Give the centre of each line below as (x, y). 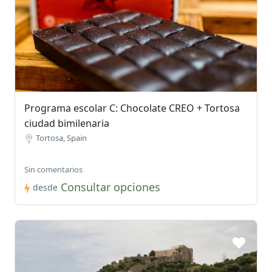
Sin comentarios (53, 170)
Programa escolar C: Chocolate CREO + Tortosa (132, 108)
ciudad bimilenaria (67, 124)
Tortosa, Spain (61, 138)
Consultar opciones (110, 187)
